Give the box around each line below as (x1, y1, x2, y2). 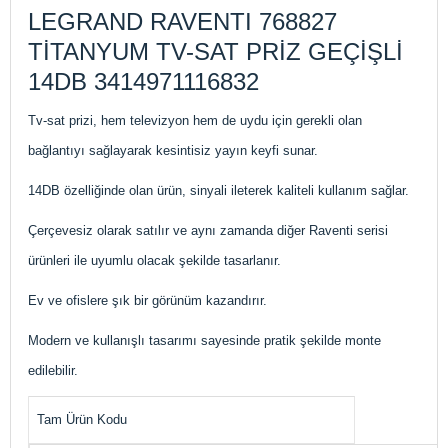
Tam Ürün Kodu (37, 412, 127, 427)
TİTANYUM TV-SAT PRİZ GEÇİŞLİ (28, 38, 403, 65)
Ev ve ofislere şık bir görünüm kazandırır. (28, 293, 267, 308)
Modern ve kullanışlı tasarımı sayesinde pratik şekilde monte (28, 333, 381, 348)
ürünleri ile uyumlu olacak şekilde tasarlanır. (28, 253, 281, 268)
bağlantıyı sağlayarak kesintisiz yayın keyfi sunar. (28, 143, 318, 158)
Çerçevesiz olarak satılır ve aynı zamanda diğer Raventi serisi (28, 223, 388, 238)
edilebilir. (28, 363, 78, 378)
